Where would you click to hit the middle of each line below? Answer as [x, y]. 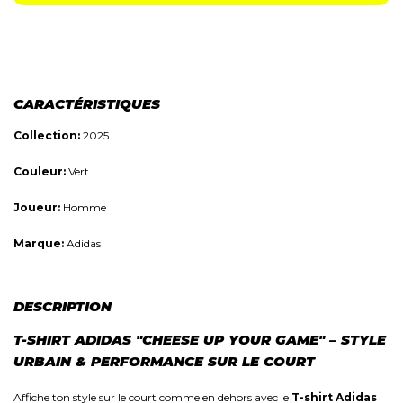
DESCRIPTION [63, 306]
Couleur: [40, 171]
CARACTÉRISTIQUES [87, 104]
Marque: [39, 243]
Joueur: [37, 207]
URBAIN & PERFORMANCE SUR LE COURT [164, 361]
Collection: [47, 135]
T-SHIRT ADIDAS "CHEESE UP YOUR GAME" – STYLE [200, 340]
